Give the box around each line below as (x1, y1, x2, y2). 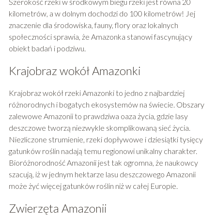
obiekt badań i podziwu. (8, 43, 86, 53)
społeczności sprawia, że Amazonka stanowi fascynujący (8, 31, 192, 41)
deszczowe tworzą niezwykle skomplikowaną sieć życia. (8, 123, 190, 132)
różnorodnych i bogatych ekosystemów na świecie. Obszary (8, 99, 204, 109)
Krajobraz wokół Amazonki (8, 63, 140, 77)
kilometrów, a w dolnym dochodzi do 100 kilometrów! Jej (8, 8, 195, 18)
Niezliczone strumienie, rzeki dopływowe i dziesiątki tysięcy (8, 134, 203, 144)
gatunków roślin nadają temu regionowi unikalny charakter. (8, 146, 197, 155)
